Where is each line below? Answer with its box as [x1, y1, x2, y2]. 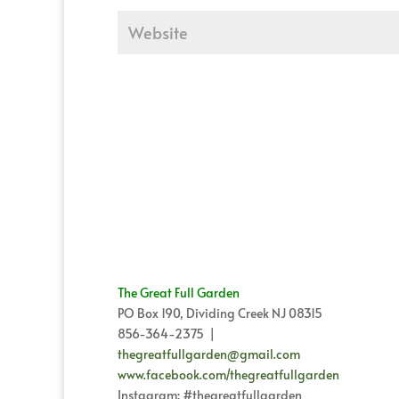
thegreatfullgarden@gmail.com [118, 346, 300, 363]
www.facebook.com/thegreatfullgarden [118, 366, 339, 384]
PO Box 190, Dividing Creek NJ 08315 [118, 305, 322, 322]
